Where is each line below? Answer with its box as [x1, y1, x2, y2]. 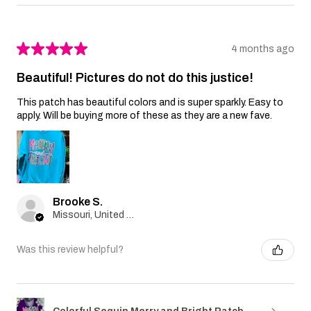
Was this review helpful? [17, 244, 124, 255]
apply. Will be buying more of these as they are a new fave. [17, 110, 272, 121]
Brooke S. [53, 195, 103, 208]
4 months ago [231, 43, 294, 54]
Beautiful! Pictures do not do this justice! [17, 71, 253, 85]
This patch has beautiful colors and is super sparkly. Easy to [17, 96, 283, 108]
